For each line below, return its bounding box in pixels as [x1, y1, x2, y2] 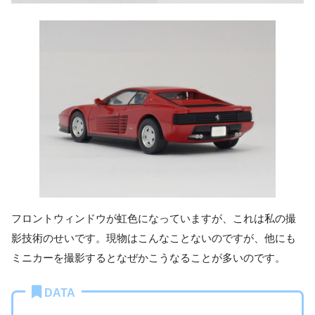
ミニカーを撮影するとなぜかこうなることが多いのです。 [11, 252, 285, 264]
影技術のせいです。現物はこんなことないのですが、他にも [11, 232, 296, 245]
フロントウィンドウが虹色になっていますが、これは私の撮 [11, 212, 296, 225]
